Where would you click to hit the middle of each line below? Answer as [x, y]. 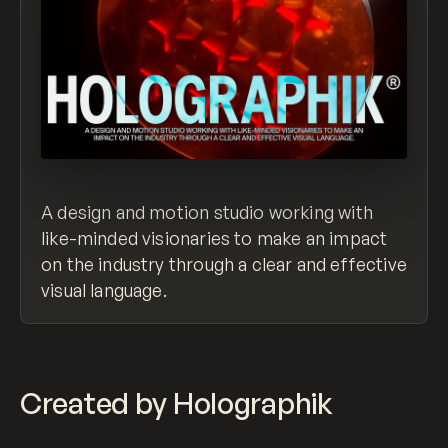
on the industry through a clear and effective [224, 263]
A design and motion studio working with [207, 211]
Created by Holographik [176, 402]
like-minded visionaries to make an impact [214, 237]
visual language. [104, 289]
